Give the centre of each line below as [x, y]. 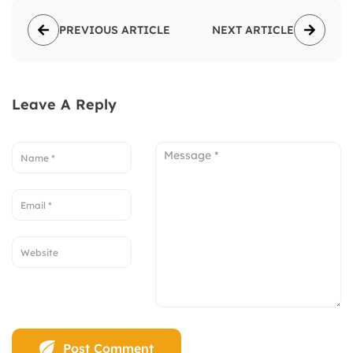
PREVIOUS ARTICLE [115, 30]
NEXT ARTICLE [253, 30]
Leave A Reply [64, 105]
